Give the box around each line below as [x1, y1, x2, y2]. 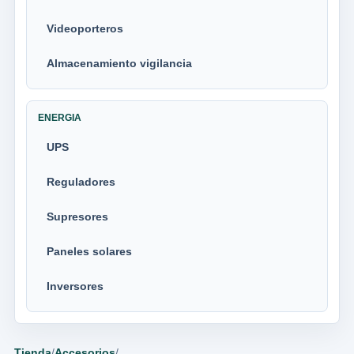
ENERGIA [38, 112, 81, 123]
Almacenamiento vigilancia [47, 57, 192, 70]
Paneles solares [47, 245, 132, 258]
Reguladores [47, 175, 115, 188]
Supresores [47, 210, 108, 223]
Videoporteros [47, 22, 123, 35]
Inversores [47, 280, 104, 292]
